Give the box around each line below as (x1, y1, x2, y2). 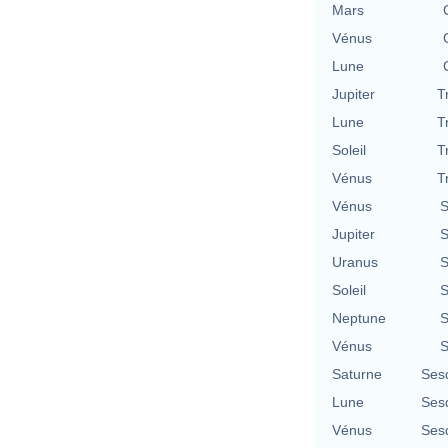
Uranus (332, 253, 378, 270)
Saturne (332, 365, 382, 382)
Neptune (332, 309, 386, 326)
